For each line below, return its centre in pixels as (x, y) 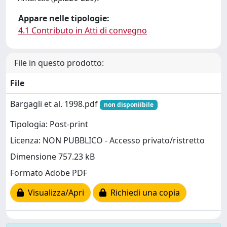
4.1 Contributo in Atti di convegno (83, 30)
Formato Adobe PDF (49, 173)
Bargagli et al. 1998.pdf (55, 104)
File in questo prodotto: (59, 63)
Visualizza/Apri (54, 193)
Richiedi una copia (143, 193)
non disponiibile (128, 105)
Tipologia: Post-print (49, 124)
